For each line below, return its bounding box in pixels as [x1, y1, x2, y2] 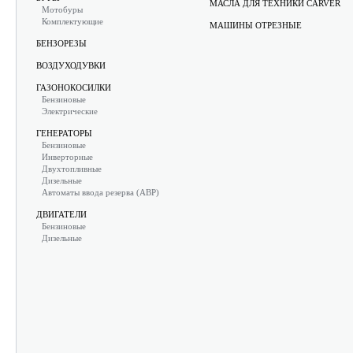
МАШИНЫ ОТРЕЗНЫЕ [210, 20, 302, 30]
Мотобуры [42, 5, 83, 14]
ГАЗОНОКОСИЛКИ [36, 83, 111, 92]
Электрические [42, 106, 98, 116]
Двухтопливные [42, 164, 102, 173]
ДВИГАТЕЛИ [36, 210, 87, 219]
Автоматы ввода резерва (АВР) [42, 188, 159, 197]
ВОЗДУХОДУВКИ [36, 61, 106, 70]
